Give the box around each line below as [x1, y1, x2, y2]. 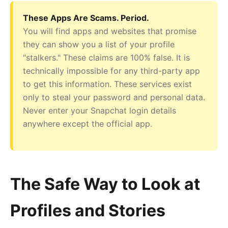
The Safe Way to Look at [10, 174, 200, 194]
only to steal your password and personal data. [23, 92, 205, 102]
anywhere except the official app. [23, 118, 152, 129]
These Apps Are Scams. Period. [23, 12, 149, 23]
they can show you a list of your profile [23, 39, 175, 49]
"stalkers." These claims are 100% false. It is [23, 52, 190, 63]
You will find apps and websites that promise [23, 25, 196, 36]
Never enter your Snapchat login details [23, 105, 176, 116]
